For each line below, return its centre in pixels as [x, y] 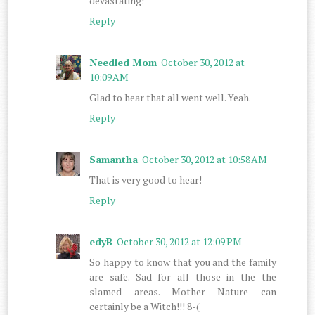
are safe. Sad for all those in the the [183, 276]
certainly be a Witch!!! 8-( [145, 306]
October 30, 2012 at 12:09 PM [180, 241]
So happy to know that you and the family [183, 262]
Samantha [114, 159]
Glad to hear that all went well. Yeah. [171, 97]
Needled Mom [123, 62]
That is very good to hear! [146, 179]
